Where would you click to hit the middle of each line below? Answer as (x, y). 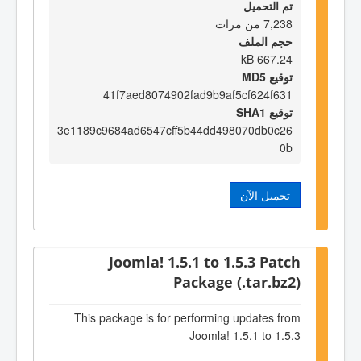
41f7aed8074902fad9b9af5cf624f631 (198, 94)
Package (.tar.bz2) (237, 282)
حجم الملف (266, 41)
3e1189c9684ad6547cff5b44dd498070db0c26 (175, 129)
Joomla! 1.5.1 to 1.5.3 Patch (205, 262)
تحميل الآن (265, 195)
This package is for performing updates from (187, 317)
